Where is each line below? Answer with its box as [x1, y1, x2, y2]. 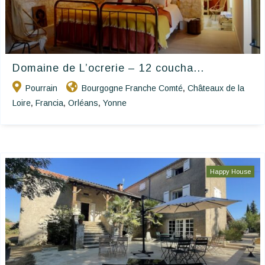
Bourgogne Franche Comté [82, 83, 183, 93]
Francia [35, 98, 63, 108]
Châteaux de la [188, 83, 244, 93]
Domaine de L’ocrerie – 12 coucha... [12, 62, 204, 75]
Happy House [210, 168, 251, 176]
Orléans [68, 98, 98, 108]
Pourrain [25, 83, 57, 93]
